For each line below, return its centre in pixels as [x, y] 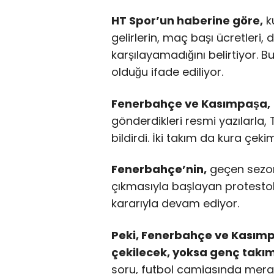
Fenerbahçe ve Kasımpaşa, [191, 103]
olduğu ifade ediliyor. [167, 72]
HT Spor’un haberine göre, [187, 21]
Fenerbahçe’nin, [159, 169]
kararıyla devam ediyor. [175, 204]
